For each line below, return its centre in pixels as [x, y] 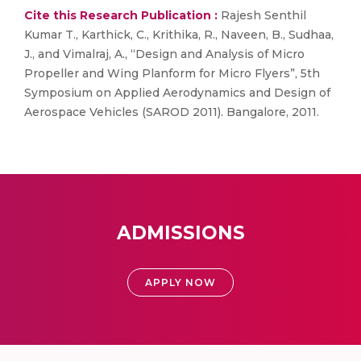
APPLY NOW [180, 282]
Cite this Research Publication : [121, 15]
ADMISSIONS [180, 233]
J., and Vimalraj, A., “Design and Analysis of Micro [164, 54]
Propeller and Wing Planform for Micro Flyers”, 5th [172, 73]
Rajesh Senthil [262, 15]
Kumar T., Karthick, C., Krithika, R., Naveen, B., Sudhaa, [179, 35]
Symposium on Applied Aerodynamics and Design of [177, 93]
